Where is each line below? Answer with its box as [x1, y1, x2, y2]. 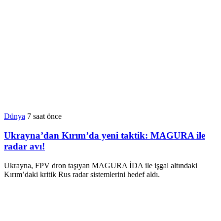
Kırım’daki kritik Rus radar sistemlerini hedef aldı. [4, 170, 160, 179]
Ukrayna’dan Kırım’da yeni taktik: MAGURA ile [4, 130, 205, 141]
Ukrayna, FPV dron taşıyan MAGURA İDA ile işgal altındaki [4, 161, 197, 170]
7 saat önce [27, 112, 62, 121]
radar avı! [4, 141, 45, 152]
